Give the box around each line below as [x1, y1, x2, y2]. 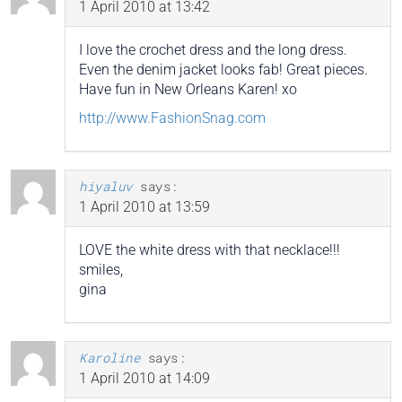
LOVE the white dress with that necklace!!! [79, 240, 340, 258]
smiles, [79, 260, 123, 278]
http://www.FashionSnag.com [79, 109, 266, 127]
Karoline [79, 348, 140, 366]
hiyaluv [79, 177, 133, 195]
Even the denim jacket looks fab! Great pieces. [79, 60, 368, 78]
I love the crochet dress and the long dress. [79, 40, 347, 58]
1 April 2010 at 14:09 [79, 369, 210, 387]
